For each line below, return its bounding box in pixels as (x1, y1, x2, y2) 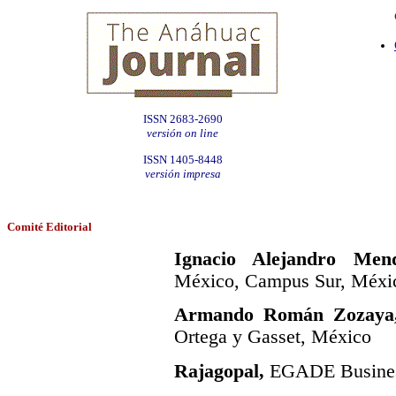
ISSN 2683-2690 (142, 112, 223, 126)
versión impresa (144, 166, 221, 180)
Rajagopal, (174, 360, 264, 382)
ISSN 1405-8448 (142, 152, 223, 166)
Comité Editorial (7, 219, 92, 233)
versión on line (147, 126, 218, 141)
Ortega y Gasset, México (174, 326, 371, 348)
